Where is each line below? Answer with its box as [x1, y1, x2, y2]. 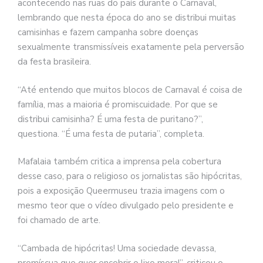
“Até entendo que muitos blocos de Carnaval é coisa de [18, 83, 242, 96]
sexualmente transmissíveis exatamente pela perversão [18, 41, 244, 53]
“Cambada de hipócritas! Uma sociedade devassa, [18, 242, 216, 254]
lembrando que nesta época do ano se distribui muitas [18, 12, 236, 24]
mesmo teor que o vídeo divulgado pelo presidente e [18, 200, 234, 212]
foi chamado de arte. [18, 214, 100, 227]
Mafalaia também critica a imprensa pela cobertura [18, 156, 221, 168]
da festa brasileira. [18, 56, 91, 68]
